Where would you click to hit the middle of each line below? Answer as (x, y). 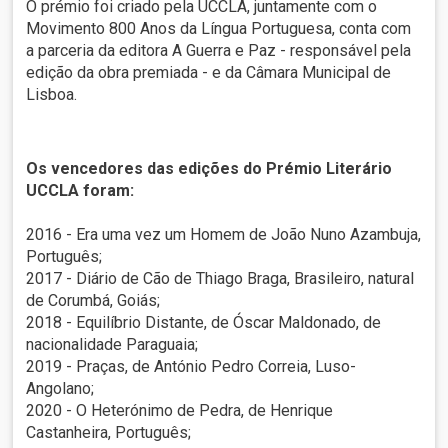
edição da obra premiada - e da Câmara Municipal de (209, 73)
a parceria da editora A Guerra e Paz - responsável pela (219, 51)
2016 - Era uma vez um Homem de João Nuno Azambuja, (224, 235)
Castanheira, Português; (109, 433)
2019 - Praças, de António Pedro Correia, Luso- (191, 367)
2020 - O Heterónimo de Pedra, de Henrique (180, 411)
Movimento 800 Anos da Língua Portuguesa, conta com (219, 29)
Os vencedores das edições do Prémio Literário (209, 169)
